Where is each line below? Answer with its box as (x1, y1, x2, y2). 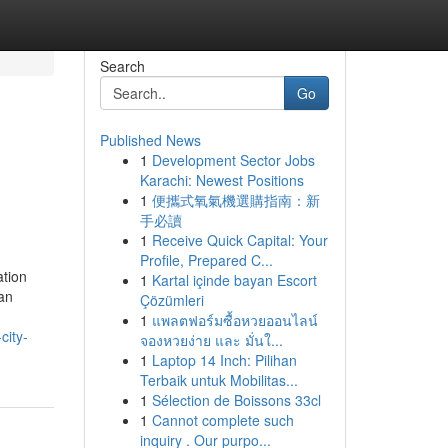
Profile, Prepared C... (139, 250, 273, 270)
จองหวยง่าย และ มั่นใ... (139, 330, 283, 350)
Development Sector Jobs (151, 150, 315, 170)
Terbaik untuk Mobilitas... (139, 370, 298, 390)
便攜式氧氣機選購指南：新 (151, 190, 320, 210)
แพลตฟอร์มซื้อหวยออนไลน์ (151, 310, 318, 330)
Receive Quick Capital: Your (151, 230, 328, 250)
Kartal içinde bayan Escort (151, 270, 317, 290)
